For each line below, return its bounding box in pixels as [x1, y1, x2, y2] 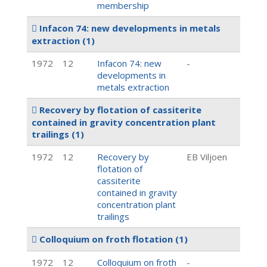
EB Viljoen [187, 151, 227, 163]
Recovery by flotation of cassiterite [37, 104, 201, 116]
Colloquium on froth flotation [37, 233, 175, 245]
